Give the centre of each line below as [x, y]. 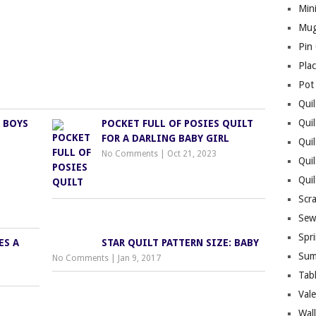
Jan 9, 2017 [140, 258]
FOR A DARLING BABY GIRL [166, 138]
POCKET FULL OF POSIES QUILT [178, 123]
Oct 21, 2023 [192, 154]
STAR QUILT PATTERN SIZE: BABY [181, 243]
